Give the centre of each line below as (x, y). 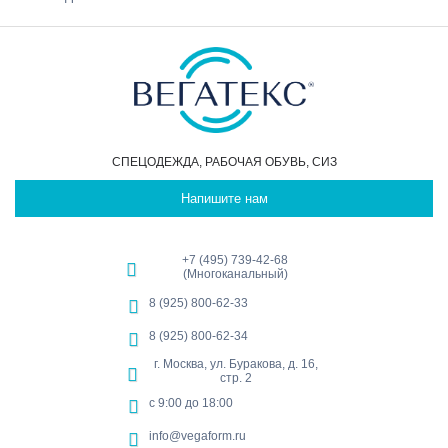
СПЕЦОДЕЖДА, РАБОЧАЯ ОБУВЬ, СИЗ (224, 162)
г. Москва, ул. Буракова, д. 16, (235, 364)
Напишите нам (224, 199)
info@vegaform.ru (197, 436)
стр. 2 (235, 378)
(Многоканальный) (235, 274)
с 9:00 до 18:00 (191, 403)
